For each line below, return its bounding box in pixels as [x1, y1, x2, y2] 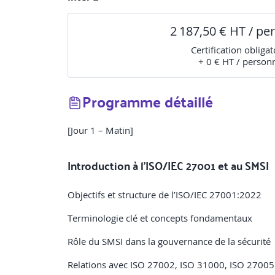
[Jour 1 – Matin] [68, 124, 133, 137]
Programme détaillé [82, 88, 213, 115]
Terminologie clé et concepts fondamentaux [68, 212, 252, 225]
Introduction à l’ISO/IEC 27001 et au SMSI [68, 155, 269, 176]
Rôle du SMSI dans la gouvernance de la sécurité [68, 235, 271, 248]
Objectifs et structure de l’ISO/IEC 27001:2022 [68, 188, 261, 201]
